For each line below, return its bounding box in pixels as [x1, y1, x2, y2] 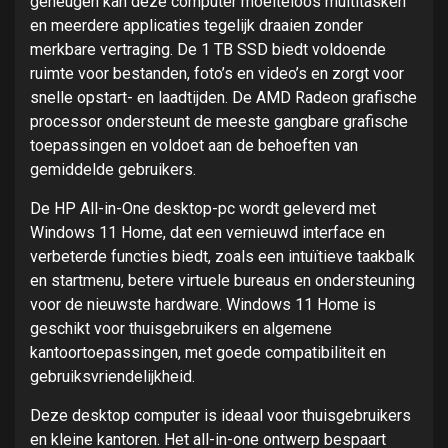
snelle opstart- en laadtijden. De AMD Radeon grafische [30, 88, 417, 108]
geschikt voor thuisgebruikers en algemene [30, 319, 332, 339]
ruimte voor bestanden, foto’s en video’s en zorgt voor [30, 64, 404, 84]
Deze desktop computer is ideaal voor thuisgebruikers [30, 406, 411, 426]
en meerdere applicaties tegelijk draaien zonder [30, 16, 363, 36]
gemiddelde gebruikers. [30, 160, 196, 180]
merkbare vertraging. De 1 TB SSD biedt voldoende [30, 40, 386, 60]
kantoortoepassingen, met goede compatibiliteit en [30, 343, 386, 363]
